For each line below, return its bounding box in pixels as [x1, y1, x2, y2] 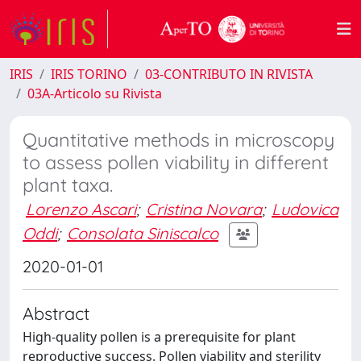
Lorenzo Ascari [26, 199, 136, 219]
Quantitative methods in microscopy [23, 128, 334, 151]
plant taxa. [23, 173, 113, 197]
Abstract [23, 302, 89, 324]
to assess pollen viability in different [23, 151, 329, 174]
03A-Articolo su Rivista [27, 85, 162, 102]
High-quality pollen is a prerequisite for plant [23, 328, 296, 346]
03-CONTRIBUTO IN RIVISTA [145, 65, 313, 83]
